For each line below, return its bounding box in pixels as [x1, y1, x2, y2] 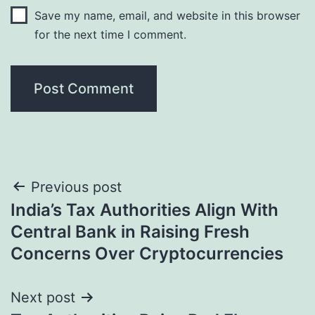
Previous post [31, 178, 122, 195]
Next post [11, 288, 75, 306]
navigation [10, 207, 133, 238]
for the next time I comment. [34, 27, 186, 41]
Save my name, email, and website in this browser [34, 8, 300, 22]
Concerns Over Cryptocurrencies [11, 243, 283, 264]
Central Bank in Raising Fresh [11, 221, 250, 242]
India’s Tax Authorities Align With [11, 199, 278, 220]
